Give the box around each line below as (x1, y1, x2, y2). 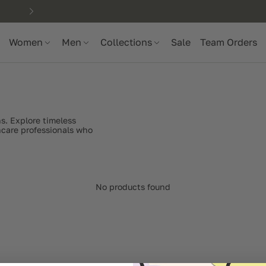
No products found (96, 182, 170, 192)
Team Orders (200, 36, 257, 48)
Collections (100, 36, 152, 48)
